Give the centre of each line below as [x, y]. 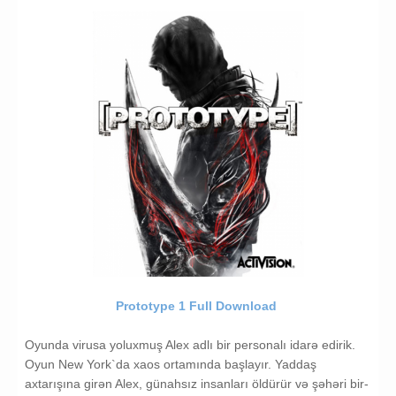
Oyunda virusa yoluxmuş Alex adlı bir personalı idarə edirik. [190, 345]
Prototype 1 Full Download [198, 306]
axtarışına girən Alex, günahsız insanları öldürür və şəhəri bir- [197, 384]
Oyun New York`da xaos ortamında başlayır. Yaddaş [171, 365]
